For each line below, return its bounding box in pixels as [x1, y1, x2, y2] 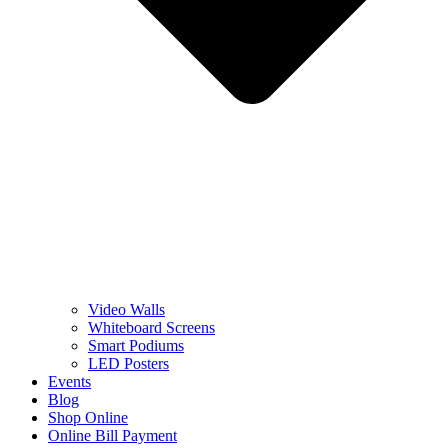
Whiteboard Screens [88, 319, 215, 337]
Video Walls [88, 301, 165, 319]
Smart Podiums [88, 337, 184, 355]
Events [48, 373, 91, 391]
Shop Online [48, 409, 128, 427]
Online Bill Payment [48, 427, 177, 445]
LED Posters [88, 355, 169, 373]
